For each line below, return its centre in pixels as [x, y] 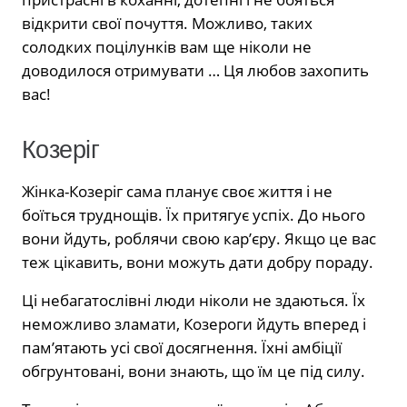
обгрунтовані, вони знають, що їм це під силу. [194, 372]
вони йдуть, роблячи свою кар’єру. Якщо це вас [199, 239]
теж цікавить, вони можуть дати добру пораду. [198, 263]
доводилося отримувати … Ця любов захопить [195, 70]
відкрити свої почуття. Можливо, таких [167, 23]
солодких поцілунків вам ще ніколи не [167, 46]
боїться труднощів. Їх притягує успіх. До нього [194, 215]
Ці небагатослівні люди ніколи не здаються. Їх [194, 301]
